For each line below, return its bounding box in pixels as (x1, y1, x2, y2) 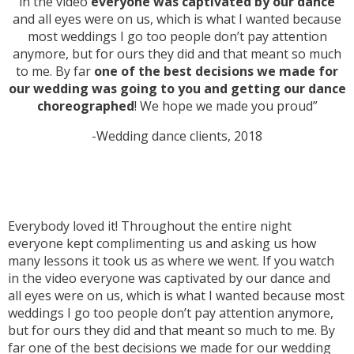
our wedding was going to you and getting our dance (8, 80, 346, 98)
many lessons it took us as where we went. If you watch (8, 252, 334, 270)
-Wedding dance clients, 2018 (92, 127, 262, 145)
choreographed (36, 97, 134, 115)
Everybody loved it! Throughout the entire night (8, 217, 292, 235)
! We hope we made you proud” (134, 97, 318, 115)
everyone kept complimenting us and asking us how (8, 235, 316, 253)
